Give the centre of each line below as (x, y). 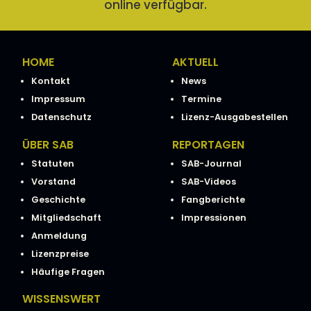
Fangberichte (213, 199)
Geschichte (58, 199)
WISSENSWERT (61, 299)
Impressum (58, 99)
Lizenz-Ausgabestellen (234, 117)
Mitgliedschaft (66, 217)
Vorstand (53, 181)
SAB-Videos (208, 181)
